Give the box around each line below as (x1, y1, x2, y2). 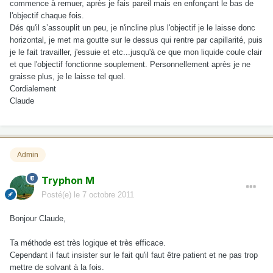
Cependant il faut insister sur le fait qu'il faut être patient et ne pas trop (10, 250, 258, 260)
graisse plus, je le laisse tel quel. (10, 72, 126, 82)
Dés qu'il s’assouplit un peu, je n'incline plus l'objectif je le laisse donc (10, 23, 255, 33)
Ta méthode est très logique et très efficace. (10, 238, 166, 247)
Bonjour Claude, (10, 213, 66, 223)
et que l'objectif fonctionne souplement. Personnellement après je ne (10, 60, 250, 69)
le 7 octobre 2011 (74, 190, 134, 199)
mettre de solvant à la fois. (10, 262, 104, 272)
